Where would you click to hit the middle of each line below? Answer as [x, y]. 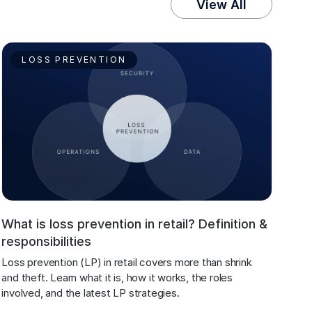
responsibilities [47, 241]
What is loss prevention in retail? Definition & [135, 224]
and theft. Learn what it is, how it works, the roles [118, 277]
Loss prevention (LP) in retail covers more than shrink [128, 262]
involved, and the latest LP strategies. [91, 292]
